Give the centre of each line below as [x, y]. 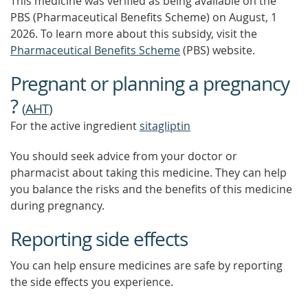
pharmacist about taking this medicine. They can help [148, 173]
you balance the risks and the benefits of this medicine [151, 189]
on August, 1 [245, 17]
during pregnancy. [57, 206]
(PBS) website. [218, 50]
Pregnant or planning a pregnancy [150, 84]
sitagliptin [165, 126]
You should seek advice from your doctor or [124, 156]
